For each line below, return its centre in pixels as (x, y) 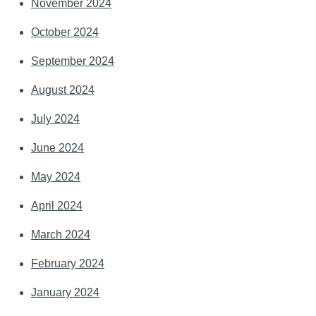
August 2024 (63, 90)
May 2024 (56, 177)
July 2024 (55, 119)
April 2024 (57, 206)
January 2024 (65, 293)
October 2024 (65, 32)
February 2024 (68, 264)
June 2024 (57, 148)
